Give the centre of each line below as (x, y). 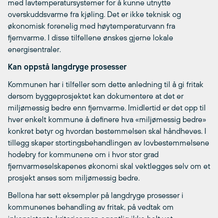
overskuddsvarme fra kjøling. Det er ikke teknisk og (94, 14)
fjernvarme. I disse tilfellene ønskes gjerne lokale (91, 37)
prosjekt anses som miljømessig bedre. (75, 178)
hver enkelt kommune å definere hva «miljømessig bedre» (107, 119)
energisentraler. (34, 49)
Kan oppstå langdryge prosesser (67, 67)
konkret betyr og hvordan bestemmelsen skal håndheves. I (107, 131)
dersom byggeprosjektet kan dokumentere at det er (96, 96)
